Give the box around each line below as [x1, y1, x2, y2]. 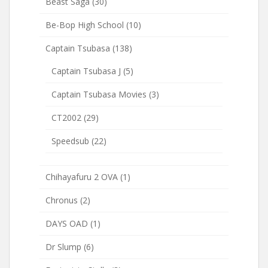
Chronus [45, 194, 78, 206]
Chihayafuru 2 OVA [45, 171, 118, 183]
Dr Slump [45, 241, 81, 253]
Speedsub [51, 135, 89, 147]
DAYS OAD [45, 218, 88, 230]
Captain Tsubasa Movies [51, 89, 147, 100]
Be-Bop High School [45, 19, 124, 31]
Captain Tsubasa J [51, 65, 121, 77]
